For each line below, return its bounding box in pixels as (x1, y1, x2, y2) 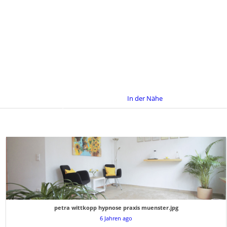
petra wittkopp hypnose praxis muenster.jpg (54, 204, 178, 212)
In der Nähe (127, 93, 163, 103)
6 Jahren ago (100, 214, 132, 222)
